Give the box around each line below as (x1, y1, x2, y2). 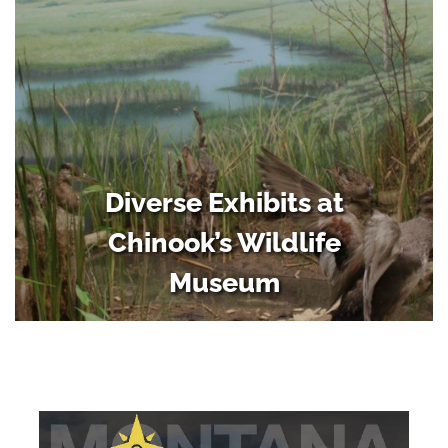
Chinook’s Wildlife (107, 226, 341, 258)
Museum (168, 266, 280, 298)
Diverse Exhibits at (104, 186, 344, 218)
